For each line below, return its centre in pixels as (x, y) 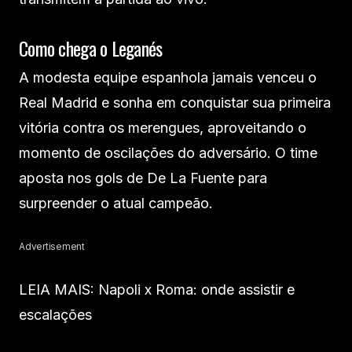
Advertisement (52, 246)
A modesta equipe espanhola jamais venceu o (168, 77)
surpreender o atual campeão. (116, 203)
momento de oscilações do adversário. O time (168, 153)
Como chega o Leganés (91, 48)
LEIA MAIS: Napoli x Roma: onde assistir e (157, 290)
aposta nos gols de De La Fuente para (143, 178)
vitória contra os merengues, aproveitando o (163, 128)
